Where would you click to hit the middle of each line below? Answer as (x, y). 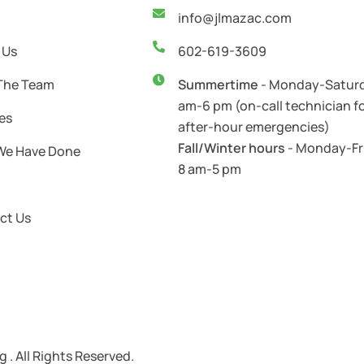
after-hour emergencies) (254, 126)
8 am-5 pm (210, 169)
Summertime (219, 84)
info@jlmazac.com (235, 17)
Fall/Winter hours (232, 147)
